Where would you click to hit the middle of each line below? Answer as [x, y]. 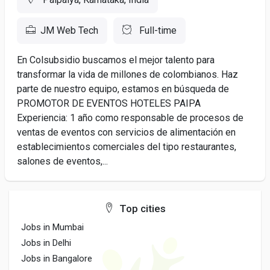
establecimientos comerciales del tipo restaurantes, [127, 147]
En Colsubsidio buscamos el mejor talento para [116, 60]
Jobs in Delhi [46, 243]
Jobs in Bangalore [57, 259]
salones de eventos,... [62, 161]
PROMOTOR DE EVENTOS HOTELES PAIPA [109, 103]
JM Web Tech [69, 30]
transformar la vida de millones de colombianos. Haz [127, 74]
